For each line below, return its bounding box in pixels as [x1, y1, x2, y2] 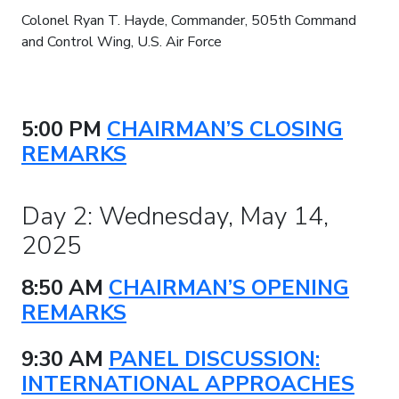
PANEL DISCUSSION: [109, 344, 320, 373]
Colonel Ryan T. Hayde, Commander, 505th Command [21, 10, 356, 30]
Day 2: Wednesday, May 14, [21, 199, 329, 233]
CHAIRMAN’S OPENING [109, 273, 349, 302]
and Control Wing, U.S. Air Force [21, 31, 222, 52]
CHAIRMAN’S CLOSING [107, 114, 343, 143]
